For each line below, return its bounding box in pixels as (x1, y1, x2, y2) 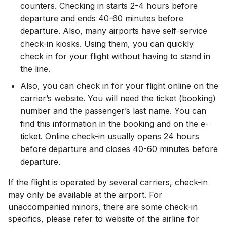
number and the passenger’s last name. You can (20, 106, 206, 116)
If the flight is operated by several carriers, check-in (8, 177, 208, 187)
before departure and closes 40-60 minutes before (20, 144, 218, 154)
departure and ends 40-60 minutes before (20, 13, 183, 23)
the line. (20, 64, 50, 74)
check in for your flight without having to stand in (20, 51, 210, 61)
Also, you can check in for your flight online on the (20, 81, 218, 91)
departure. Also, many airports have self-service (20, 26, 207, 36)
